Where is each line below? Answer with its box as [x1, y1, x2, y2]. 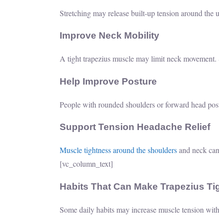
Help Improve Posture [60, 76, 157, 87]
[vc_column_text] [60, 158, 113, 169]
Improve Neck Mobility [60, 30, 159, 41]
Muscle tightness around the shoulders [60, 145, 177, 155]
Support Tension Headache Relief [60, 122, 210, 132]
